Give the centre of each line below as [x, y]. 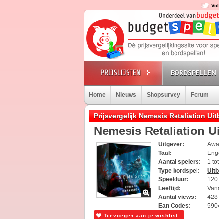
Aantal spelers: [180, 162]
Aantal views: [177, 197]
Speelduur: [174, 179]
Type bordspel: [179, 171]
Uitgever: [171, 144]
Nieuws [126, 95]
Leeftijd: [170, 188]
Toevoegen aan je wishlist [140, 215]
